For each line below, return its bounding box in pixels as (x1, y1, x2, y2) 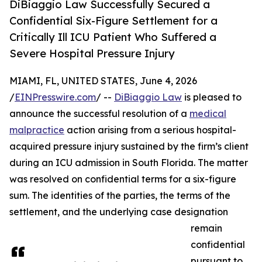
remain (191, 222, 222, 235)
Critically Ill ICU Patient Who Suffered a (9, 30, 216, 44)
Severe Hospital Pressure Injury (9, 47, 175, 60)
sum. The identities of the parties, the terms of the (9, 189, 230, 202)
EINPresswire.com (15, 91, 96, 104)
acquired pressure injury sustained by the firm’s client (9, 140, 249, 153)
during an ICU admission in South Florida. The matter (9, 157, 248, 169)
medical (189, 108, 226, 120)
